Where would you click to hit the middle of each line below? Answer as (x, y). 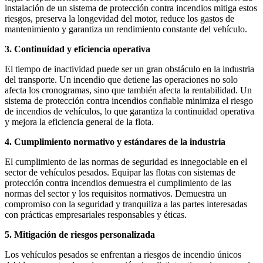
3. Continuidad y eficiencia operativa (77, 49)
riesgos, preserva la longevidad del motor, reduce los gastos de (119, 19)
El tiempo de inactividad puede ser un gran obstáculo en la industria (129, 69)
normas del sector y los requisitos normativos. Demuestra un (116, 194)
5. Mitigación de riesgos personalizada (80, 235)
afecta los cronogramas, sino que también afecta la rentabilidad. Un (128, 90)
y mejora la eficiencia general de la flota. (79, 122)
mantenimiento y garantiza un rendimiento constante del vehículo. (126, 29)
